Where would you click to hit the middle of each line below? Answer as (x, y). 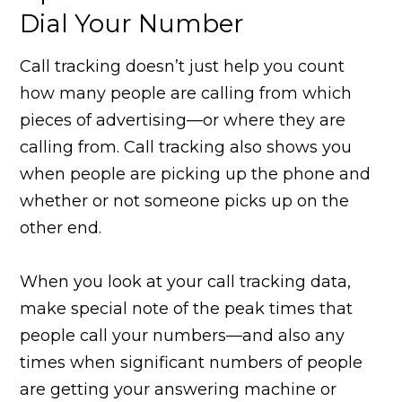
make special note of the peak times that (187, 308)
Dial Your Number (132, 23)
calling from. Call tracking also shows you (186, 147)
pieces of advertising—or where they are (183, 120)
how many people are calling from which (186, 93)
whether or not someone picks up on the (185, 201)
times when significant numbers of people (192, 362)
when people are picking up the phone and (196, 174)
